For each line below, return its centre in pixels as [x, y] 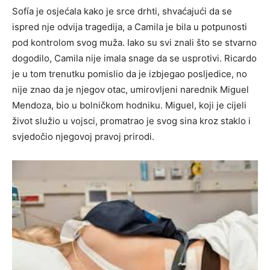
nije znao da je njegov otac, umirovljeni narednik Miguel [130, 90]
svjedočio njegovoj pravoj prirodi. [83, 137]
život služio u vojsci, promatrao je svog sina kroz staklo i [131, 121]
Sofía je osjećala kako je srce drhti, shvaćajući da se [122, 11]
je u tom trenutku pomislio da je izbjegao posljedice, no [130, 74]
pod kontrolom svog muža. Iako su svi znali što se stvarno [134, 43]
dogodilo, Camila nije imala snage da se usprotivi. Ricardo [134, 58]
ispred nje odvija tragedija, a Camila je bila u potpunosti [130, 27]
